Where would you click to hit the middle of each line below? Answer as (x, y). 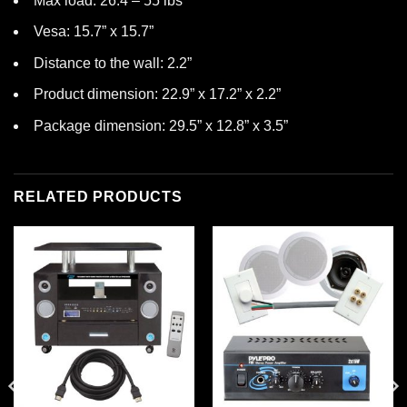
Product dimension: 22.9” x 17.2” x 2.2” (157, 94)
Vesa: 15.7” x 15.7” (94, 32)
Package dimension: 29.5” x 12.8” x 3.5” (161, 126)
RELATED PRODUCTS (98, 196)
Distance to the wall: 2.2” (113, 63)
